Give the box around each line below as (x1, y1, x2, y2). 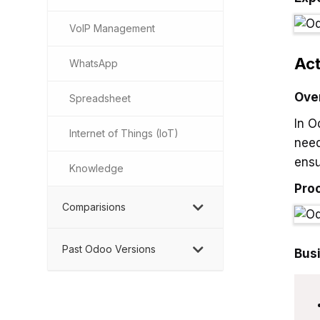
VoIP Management (69, 22, 155, 34)
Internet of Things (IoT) (69, 127, 179, 139)
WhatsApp (69, 57, 118, 69)
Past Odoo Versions (62, 243, 156, 255)
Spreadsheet (69, 92, 131, 104)
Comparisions (62, 201, 126, 213)
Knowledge (69, 162, 124, 174)
